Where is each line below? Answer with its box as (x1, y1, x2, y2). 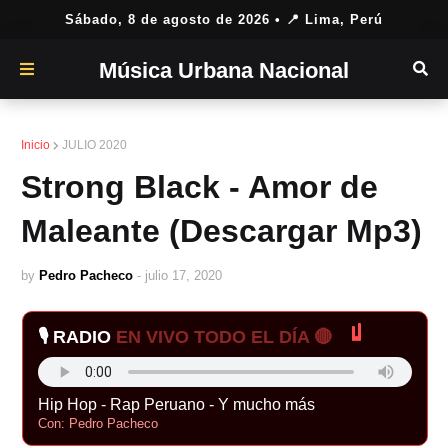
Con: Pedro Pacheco (38, 416, 158, 431)
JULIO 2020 (62, 138, 127, 152)
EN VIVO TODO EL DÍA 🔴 (116, 327, 332, 347)
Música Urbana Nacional (99, 58, 349, 83)
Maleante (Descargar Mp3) (21, 213, 422, 249)
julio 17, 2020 (145, 268, 222, 283)
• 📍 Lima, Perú (270, 12, 383, 27)
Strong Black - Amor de (21, 169, 378, 205)
